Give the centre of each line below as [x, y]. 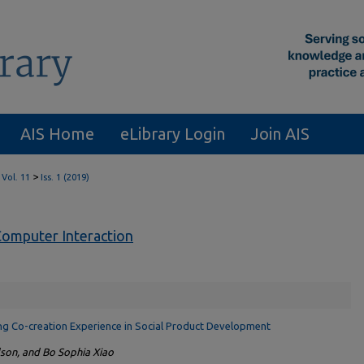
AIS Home [57, 134]
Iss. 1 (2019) [65, 177]
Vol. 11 [16, 177]
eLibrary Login [173, 134]
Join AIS [280, 134]
